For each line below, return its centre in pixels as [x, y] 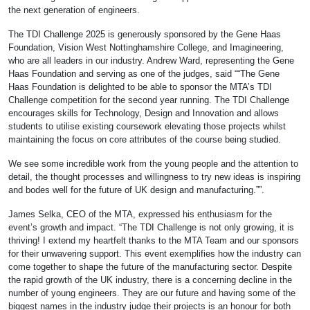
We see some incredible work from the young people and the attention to [153, 163]
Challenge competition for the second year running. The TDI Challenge [149, 100]
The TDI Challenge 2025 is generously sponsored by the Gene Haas [145, 34]
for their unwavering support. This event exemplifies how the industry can [155, 253]
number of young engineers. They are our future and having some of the [152, 293]
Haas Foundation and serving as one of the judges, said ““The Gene [144, 73]
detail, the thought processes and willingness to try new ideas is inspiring [154, 176]
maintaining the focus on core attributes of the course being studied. [145, 139]
